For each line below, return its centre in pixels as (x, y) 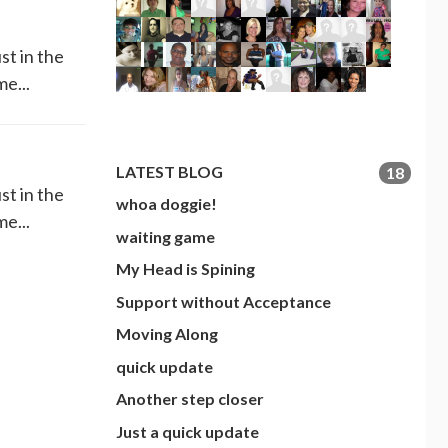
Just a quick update (187, 431)
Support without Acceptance (223, 301)
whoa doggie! (166, 204)
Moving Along (167, 334)
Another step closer (190, 399)
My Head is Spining (185, 269)
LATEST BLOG (169, 171)
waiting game (165, 236)
